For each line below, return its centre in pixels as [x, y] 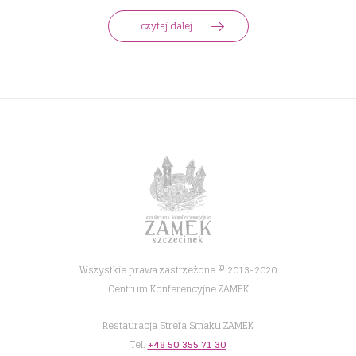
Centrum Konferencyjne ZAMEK [178, 289]
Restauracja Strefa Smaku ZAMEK [178, 326]
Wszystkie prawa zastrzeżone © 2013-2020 [178, 270]
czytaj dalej [166, 26]
